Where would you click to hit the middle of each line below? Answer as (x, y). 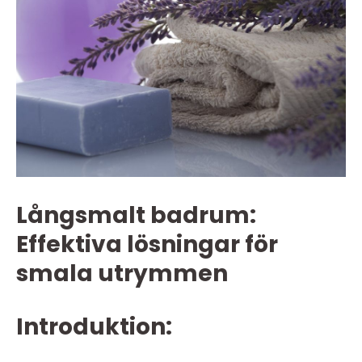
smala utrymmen (122, 274)
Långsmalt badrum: (136, 215)
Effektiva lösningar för (147, 244)
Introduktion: (94, 327)
